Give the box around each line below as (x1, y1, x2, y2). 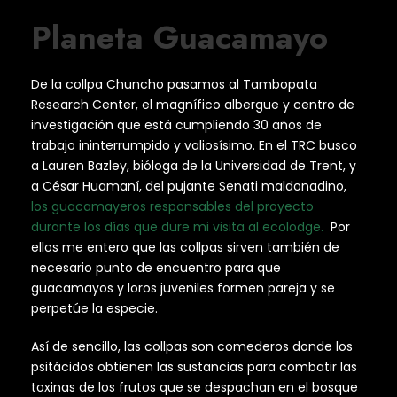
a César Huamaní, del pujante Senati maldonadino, (31, 177, 346, 196)
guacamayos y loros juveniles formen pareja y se (31, 279, 335, 298)
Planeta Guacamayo (31, 14, 328, 62)
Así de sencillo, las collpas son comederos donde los (31, 338, 353, 356)
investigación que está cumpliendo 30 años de (31, 116, 322, 135)
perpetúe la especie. (31, 300, 158, 318)
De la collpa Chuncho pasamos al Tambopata (31, 75, 317, 94)
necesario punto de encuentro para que (31, 259, 281, 277)
